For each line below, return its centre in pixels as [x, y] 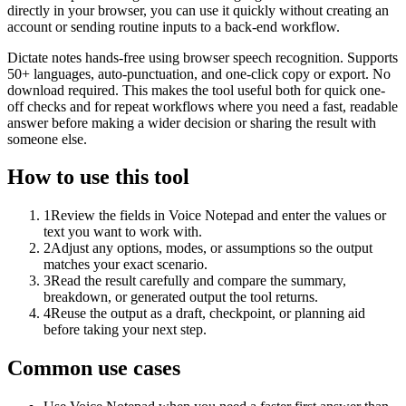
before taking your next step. [125, 330]
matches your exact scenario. [126, 265]
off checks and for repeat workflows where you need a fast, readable [203, 106]
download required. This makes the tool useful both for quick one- [196, 90]
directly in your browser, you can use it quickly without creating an [198, 10]
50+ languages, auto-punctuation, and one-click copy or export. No [199, 73]
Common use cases [94, 368]
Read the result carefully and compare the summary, [198, 281]
